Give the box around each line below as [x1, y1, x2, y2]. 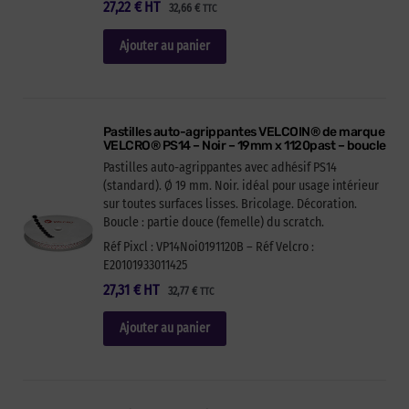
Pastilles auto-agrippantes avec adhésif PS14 [102, 159, 337, 175]
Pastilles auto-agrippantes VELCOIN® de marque [102, 123, 385, 140]
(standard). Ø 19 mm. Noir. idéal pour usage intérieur [102, 177, 379, 194]
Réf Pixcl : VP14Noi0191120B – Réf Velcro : [102, 238, 314, 255]
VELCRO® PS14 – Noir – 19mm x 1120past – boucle [102, 137, 386, 153]
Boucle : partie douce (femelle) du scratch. [102, 214, 324, 230]
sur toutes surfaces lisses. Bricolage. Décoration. [102, 195, 357, 212]
